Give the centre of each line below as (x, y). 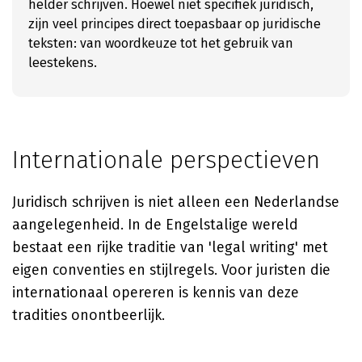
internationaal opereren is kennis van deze (156, 293)
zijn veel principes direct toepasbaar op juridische (175, 24)
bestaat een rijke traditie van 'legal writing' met (170, 247)
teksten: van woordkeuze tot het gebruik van (161, 43)
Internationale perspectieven (166, 160)
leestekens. (63, 63)
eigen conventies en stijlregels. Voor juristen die (171, 270)
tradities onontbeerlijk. (88, 315)
